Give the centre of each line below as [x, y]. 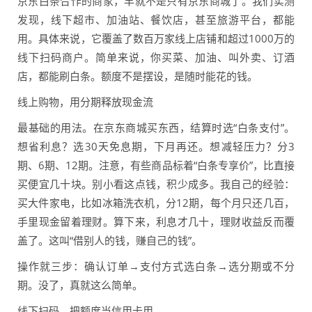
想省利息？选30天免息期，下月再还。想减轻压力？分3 [156, 147]
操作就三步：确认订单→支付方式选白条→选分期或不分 [156, 266]
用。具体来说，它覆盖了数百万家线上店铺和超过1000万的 [156, 39]
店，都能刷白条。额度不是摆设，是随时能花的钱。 [138, 76]
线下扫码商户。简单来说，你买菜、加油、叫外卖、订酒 [156, 57]
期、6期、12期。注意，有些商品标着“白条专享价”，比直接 [156, 165]
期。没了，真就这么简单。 [80, 285]
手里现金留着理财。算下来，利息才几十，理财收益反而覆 [156, 222]
